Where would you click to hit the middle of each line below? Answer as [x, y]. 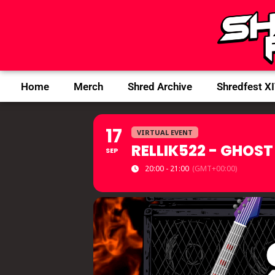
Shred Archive [160, 86]
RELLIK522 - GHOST [202, 151]
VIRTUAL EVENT [165, 133]
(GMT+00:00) [215, 169]
